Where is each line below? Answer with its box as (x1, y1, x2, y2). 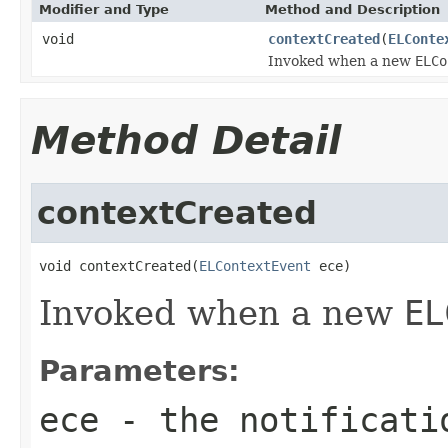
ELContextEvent (199, 257, 311, 274)
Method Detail (31, 117, 341, 163)
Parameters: (39, 353, 240, 388)
